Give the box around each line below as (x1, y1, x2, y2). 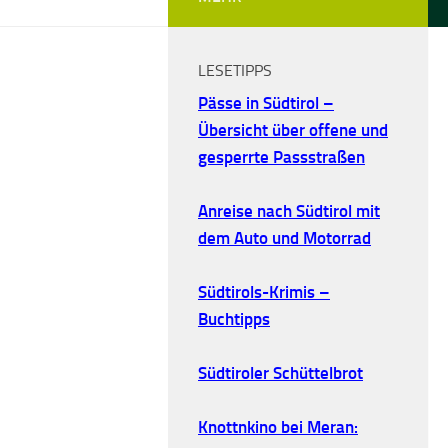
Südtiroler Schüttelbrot (198, 362, 363, 383)
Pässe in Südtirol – (198, 92, 334, 113)
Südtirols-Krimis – (198, 281, 330, 302)
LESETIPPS (198, 60, 272, 80)
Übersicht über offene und (198, 119, 388, 140)
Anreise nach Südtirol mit (198, 200, 380, 221)
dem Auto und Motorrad (198, 227, 371, 248)
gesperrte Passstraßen (198, 146, 365, 167)
